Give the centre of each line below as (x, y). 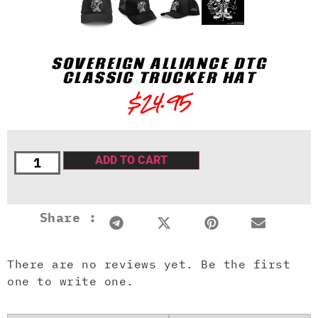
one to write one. (71, 281)
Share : (68, 217)
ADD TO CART (132, 160)
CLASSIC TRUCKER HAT (159, 77)
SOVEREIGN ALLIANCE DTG (159, 63)
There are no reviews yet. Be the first (149, 264)
